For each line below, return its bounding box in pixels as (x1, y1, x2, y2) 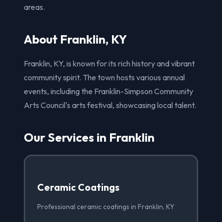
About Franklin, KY (24, 31, 127, 47)
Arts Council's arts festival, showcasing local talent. (24, 100, 196, 110)
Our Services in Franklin (24, 129, 155, 145)
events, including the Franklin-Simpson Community (24, 86, 193, 96)
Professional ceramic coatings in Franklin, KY (37, 202, 174, 211)
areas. (24, 1, 45, 12)
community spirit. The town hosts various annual (24, 72, 185, 82)
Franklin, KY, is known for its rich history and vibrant (24, 58, 195, 68)
